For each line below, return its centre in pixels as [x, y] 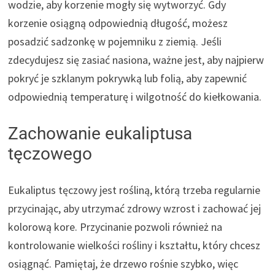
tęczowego [50, 153]
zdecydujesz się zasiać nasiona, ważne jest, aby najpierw [136, 60]
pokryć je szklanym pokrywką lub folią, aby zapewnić [128, 78]
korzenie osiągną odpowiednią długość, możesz [118, 23]
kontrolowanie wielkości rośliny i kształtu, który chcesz [134, 245]
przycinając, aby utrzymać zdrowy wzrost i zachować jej [135, 208]
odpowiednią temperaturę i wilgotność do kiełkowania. [135, 96]
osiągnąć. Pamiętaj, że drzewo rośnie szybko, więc [123, 263]
